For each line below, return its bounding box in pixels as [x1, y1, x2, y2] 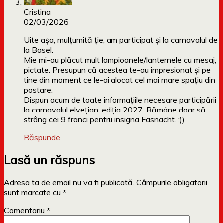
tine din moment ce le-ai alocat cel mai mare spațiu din [24, 75, 215, 85]
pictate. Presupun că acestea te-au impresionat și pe [24, 65, 211, 75]
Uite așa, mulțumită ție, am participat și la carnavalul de [24, 35, 218, 45]
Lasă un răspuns [4, 152, 95, 168]
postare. [24, 85, 53, 95]
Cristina [24, 7, 51, 17]
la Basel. [24, 45, 53, 55]
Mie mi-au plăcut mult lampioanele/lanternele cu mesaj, [24, 55, 216, 65]
